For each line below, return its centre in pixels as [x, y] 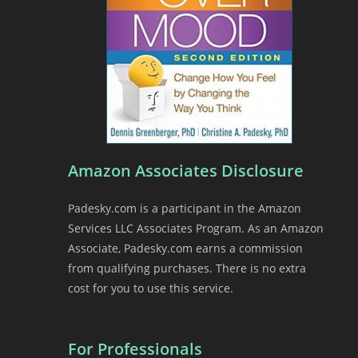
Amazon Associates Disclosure [186, 171]
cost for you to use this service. [151, 288]
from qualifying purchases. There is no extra [187, 268]
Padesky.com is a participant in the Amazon [185, 209]
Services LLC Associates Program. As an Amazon [196, 229]
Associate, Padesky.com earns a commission [185, 249]
